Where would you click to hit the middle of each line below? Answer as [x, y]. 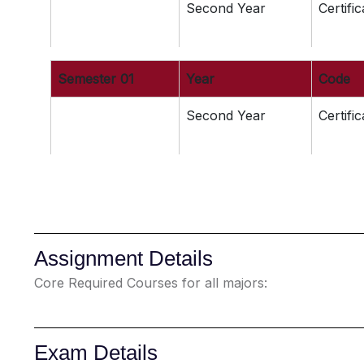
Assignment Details [123, 258]
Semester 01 [96, 79]
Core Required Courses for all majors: [151, 283]
